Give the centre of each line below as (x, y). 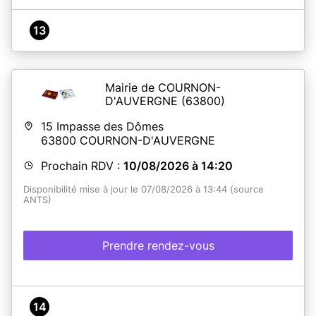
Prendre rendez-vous (158, 245)
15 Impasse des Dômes (102, 126)
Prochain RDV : (82, 165)
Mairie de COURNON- (163, 87)
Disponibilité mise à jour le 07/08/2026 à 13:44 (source (144, 189)
